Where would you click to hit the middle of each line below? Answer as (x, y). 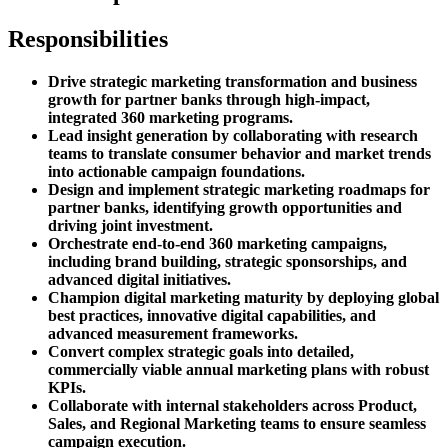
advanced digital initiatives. (139, 279)
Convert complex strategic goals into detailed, (201, 351)
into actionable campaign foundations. (176, 171)
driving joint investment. (130, 225)
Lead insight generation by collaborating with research (233, 135)
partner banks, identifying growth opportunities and (225, 207)
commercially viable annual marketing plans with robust (238, 369)
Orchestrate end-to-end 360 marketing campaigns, (217, 243)
